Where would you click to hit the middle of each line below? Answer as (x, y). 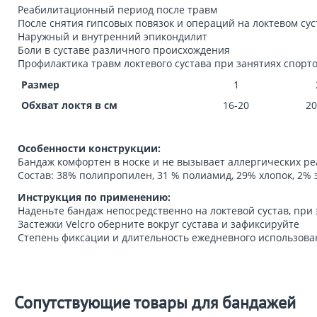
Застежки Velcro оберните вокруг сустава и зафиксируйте (158, 224)
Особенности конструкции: (89, 148)
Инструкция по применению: (94, 197)
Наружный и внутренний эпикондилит (113, 36)
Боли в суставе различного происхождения (124, 50)
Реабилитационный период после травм (117, 10)
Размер (40, 85)
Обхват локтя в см (69, 105)
